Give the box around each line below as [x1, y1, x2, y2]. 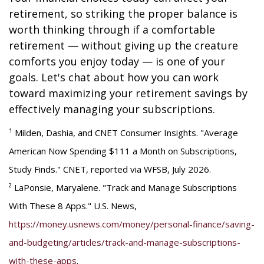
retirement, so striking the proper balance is [9, 6, 237, 21]
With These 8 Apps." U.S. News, [9, 200, 137, 212]
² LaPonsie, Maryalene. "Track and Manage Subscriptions [9, 181, 237, 193]
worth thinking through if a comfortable [9, 22, 215, 37]
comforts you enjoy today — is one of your [9, 54, 225, 68]
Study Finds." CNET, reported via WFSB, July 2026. [9, 163, 211, 175]
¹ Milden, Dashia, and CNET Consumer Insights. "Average [9, 127, 238, 138]
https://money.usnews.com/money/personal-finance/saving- [9, 218, 255, 230]
